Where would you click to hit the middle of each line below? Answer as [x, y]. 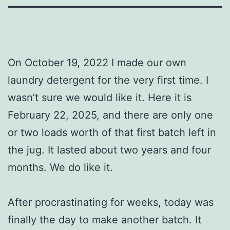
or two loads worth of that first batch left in [112, 132]
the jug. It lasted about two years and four [109, 150]
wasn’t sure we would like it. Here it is [100, 97]
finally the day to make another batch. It [104, 219]
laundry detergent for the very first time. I [108, 80]
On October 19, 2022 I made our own [97, 62]
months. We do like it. [60, 167]
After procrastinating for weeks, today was [111, 202]
